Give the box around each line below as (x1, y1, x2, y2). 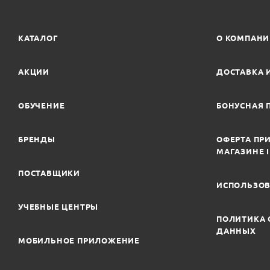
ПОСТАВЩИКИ (18, 169, 80, 177)
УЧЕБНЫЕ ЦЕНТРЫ (18, 202, 99, 211)
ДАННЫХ (216, 227, 256, 235)
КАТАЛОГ (18, 34, 58, 42)
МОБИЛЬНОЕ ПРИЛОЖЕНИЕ (18, 236, 140, 245)
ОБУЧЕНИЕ (18, 101, 65, 110)
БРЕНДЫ (18, 135, 55, 143)
